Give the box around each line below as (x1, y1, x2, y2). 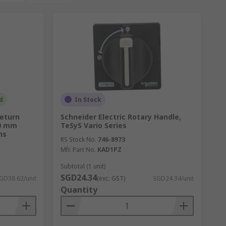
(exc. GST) (96, 174, 125, 183)
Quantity (60, 184, 97, 195)
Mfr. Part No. (60, 145, 96, 154)
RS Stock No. (60, 135, 96, 144)
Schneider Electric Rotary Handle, (60, 111, 181, 122)
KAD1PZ (97, 145, 122, 154)
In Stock (74, 95, 101, 104)
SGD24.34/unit (152, 174, 194, 183)
